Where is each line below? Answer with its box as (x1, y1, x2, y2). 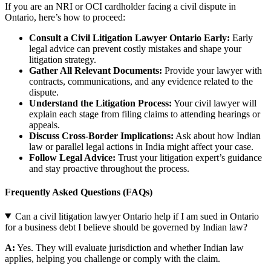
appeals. (29, 119, 60, 130)
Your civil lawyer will (172, 97, 256, 108)
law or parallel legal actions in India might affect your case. (29, 141, 253, 152)
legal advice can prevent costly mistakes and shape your (29, 43, 241, 54)
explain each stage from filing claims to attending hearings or (29, 108, 260, 119)
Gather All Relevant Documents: (29, 65, 162, 76)
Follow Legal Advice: (29, 152, 116, 163)
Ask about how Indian (174, 130, 261, 141)
